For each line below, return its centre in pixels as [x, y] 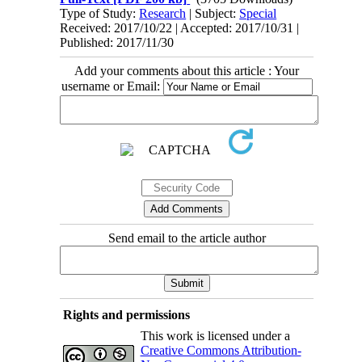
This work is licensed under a [215, 335]
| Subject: [213, 13]
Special [258, 13]
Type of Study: [100, 13]
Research [163, 13]
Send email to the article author [187, 238]
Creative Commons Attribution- [221, 350]
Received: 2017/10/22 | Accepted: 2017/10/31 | [180, 27]
